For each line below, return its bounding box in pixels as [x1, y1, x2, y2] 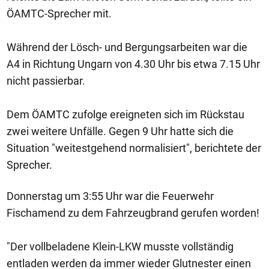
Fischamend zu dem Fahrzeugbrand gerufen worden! [7, 207, 259, 219]
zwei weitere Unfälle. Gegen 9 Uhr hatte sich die [7, 125, 234, 138]
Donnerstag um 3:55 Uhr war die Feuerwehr [7, 190, 214, 202]
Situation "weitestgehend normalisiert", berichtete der [7, 142, 261, 154]
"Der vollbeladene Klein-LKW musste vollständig [7, 240, 234, 253]
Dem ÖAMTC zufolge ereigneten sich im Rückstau [7, 108, 244, 121]
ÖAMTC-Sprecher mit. [7, 7, 112, 20]
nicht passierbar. [7, 74, 85, 87]
